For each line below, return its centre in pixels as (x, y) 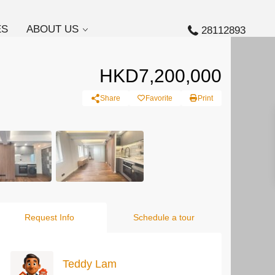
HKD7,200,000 (161, 76)
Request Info (49, 217)
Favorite (159, 98)
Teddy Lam (90, 264)
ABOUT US (53, 29)
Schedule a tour (164, 217)
